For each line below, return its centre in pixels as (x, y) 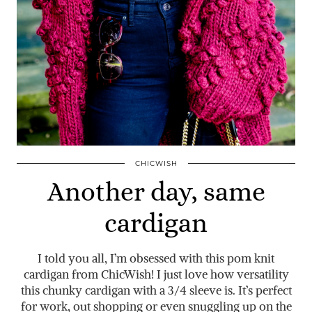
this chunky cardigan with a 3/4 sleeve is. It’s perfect (156, 290)
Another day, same (156, 191)
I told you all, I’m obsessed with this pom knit (156, 258)
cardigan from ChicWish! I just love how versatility (156, 274)
